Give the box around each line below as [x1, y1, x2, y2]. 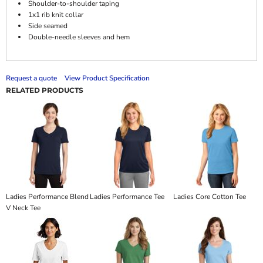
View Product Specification [65, 73, 150, 83]
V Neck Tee [6, 203, 41, 213]
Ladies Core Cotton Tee [173, 192, 247, 201]
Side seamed [28, 21, 68, 31]
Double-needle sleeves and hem [28, 32, 130, 42]
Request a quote [6, 73, 57, 83]
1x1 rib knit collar [28, 10, 83, 19]
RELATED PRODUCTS [6, 86, 83, 95]
